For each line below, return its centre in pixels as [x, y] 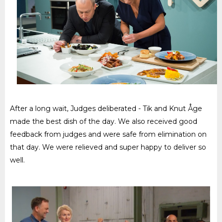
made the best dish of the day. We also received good [104, 121]
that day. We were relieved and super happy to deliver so [108, 147]
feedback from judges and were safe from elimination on [108, 134]
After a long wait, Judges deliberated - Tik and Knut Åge [106, 108]
